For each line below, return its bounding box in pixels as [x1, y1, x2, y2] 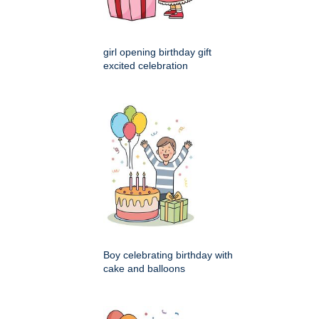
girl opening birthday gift [103, 46, 211, 58]
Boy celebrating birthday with [103, 249, 233, 261]
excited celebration [103, 60, 188, 72]
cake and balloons [103, 263, 185, 275]
